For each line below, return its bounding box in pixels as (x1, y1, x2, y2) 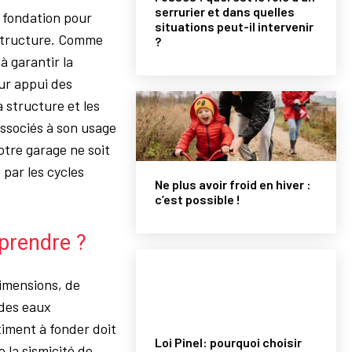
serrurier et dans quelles (155, 4, 295, 20)
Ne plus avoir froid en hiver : (155, 177, 312, 192)
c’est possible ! (155, 192, 241, 207)
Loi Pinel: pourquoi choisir (155, 335, 302, 350)
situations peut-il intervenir (155, 19, 314, 35)
